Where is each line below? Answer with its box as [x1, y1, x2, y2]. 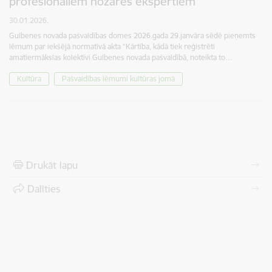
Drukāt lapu [26, 159, 78, 171]
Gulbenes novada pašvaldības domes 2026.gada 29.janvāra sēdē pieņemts [9, 31, 256, 40]
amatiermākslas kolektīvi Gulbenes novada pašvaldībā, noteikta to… [9, 53, 233, 62]
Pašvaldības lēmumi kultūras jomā [61, 74, 175, 83]
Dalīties [27, 183, 60, 195]
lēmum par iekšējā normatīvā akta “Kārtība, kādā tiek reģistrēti [9, 42, 215, 51]
